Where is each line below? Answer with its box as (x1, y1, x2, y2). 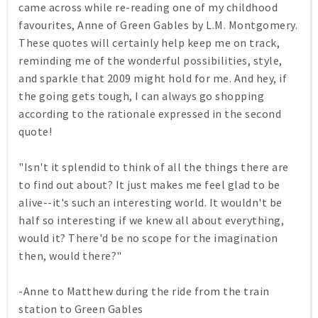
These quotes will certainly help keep (18, 35, 214, 50)
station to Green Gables (18, 302, 143, 316)
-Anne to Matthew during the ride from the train (18, 284, 270, 298)
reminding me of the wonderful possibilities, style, (18, 53, 283, 67)
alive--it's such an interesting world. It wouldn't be (18, 195, 283, 209)
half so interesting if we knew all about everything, (18, 213, 284, 227)
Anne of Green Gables (77, 18, 189, 32)
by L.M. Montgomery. (189, 18, 297, 32)
